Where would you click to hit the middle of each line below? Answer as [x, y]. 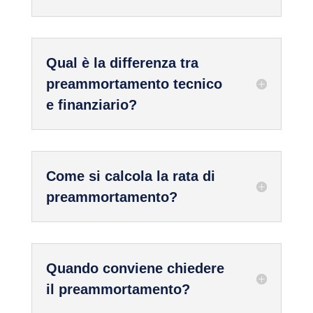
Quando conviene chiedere [135, 269]
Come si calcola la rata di [130, 176]
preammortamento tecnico [134, 84]
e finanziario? [91, 105]
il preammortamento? [118, 290]
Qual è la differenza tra [122, 63]
